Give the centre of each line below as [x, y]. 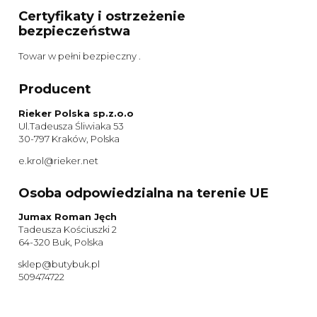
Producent [54, 89]
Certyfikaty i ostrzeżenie [102, 16]
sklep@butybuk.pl [59, 264]
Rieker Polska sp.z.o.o [76, 113]
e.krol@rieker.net [58, 160]
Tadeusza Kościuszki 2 [68, 230]
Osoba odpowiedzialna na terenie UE [144, 192]
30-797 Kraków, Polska [69, 138]
